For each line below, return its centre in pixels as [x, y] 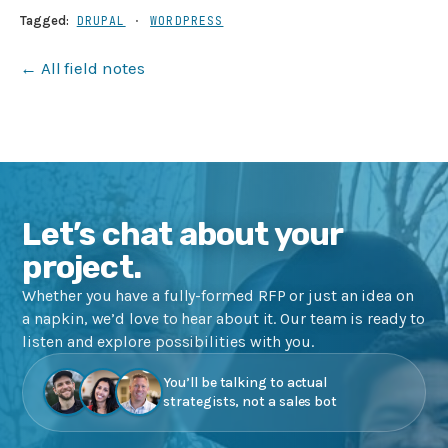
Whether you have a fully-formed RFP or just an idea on [218, 295]
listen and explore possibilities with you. [168, 341]
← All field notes [82, 67]
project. [81, 266]
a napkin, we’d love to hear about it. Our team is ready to [223, 318]
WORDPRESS [187, 20]
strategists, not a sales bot [250, 402]
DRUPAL [101, 20]
